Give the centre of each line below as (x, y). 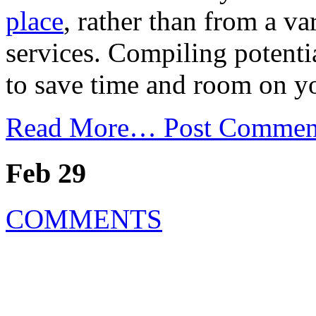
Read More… (85, 128)
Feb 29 (46, 174)
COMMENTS (84, 219)
